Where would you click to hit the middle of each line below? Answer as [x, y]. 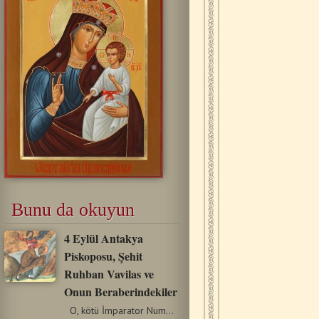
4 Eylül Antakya [103, 238]
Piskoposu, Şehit [103, 256]
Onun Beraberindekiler [120, 291]
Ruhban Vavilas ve [109, 273]
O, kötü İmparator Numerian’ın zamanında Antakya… [169, 310]
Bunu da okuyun [73, 209]
